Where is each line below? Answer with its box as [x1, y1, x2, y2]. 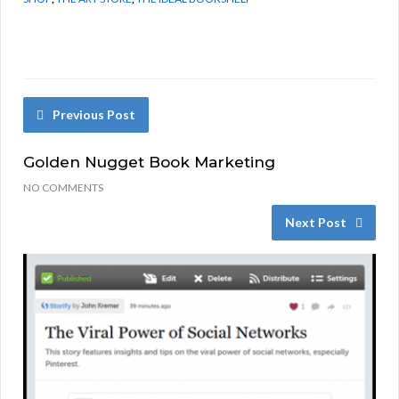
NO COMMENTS [23, 180, 103, 194]
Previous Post [53, 106, 135, 122]
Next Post [285, 214, 346, 230]
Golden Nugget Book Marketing [23, 152, 275, 171]
